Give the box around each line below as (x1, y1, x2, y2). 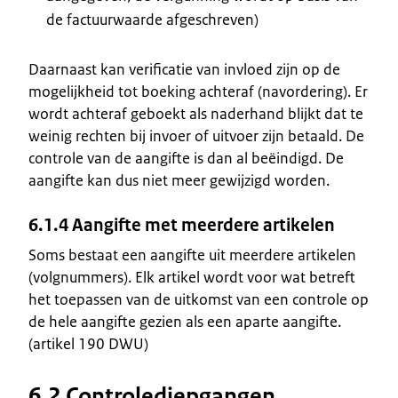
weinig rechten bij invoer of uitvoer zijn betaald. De (28, 125, 364, 146)
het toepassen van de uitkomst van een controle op (28, 289, 369, 309)
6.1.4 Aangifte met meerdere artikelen (28, 213, 335, 236)
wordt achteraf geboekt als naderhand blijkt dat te (28, 103, 363, 123)
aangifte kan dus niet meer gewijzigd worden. (28, 170, 330, 190)
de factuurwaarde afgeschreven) (46, 9, 259, 29)
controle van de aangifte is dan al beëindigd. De (28, 147, 344, 168)
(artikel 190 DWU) (28, 333, 148, 354)
